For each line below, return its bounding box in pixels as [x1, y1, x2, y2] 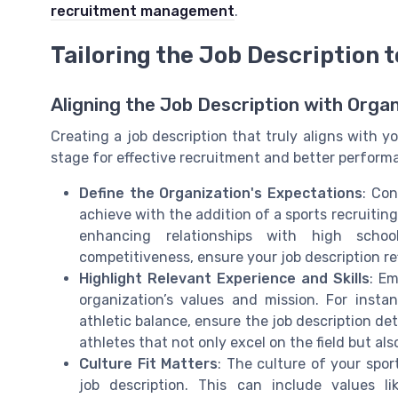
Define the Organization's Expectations [79, 184, 363, 202]
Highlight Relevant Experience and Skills [79, 269, 370, 287]
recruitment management [51, 2, 235, 20]
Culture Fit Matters [79, 354, 219, 372]
